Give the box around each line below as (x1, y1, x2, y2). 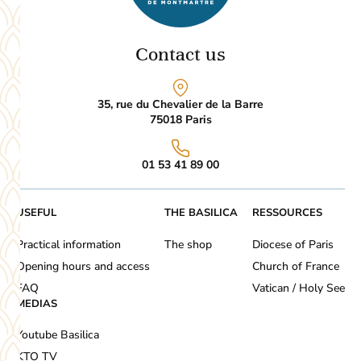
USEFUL (16, 205, 56, 221)
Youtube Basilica (16, 327, 99, 343)
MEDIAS (16, 296, 57, 311)
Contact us (135, 41, 226, 66)
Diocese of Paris (252, 236, 334, 252)
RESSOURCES (252, 205, 322, 221)
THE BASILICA (164, 205, 238, 221)
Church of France (252, 258, 339, 274)
